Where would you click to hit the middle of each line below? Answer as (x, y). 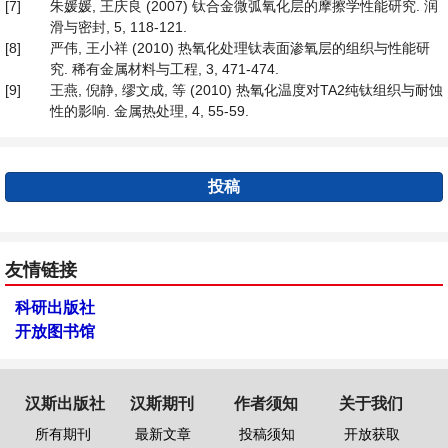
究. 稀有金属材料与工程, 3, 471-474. (164, 69)
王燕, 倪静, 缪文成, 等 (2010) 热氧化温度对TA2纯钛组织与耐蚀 (246, 90)
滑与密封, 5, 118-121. (118, 27)
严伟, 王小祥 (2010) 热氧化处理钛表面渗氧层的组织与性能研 (240, 48)
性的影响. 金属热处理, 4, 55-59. (149, 111)
